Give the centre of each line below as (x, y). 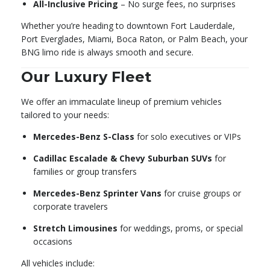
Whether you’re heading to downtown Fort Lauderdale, (128, 26)
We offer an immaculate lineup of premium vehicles (121, 102)
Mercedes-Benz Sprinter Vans (97, 193)
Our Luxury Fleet (86, 77)
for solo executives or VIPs (188, 137)
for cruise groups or (201, 193)
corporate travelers (71, 207)
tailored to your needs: (65, 115)
